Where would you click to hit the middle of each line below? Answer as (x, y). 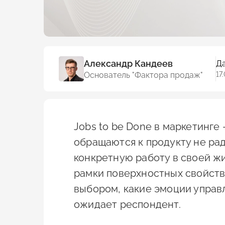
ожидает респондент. (127, 205)
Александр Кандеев (128, 63)
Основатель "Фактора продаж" (143, 75)
